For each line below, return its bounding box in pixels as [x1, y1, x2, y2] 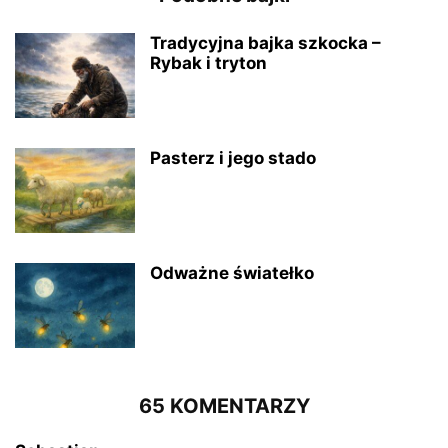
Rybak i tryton [150, 53, 267, 74]
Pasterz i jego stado [150, 148, 316, 169]
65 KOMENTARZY [138, 394, 310, 419]
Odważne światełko [150, 263, 314, 284]
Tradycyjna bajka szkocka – [150, 33, 381, 54]
